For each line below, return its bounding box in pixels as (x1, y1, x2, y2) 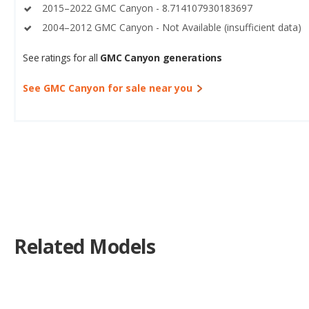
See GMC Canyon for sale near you (23, 81, 192, 95)
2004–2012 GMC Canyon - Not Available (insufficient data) (42, 21, 301, 34)
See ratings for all (23, 51, 101, 65)
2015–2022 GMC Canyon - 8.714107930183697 (42, 1, 252, 15)
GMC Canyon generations (100, 51, 223, 65)
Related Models (14, 232, 156, 259)
